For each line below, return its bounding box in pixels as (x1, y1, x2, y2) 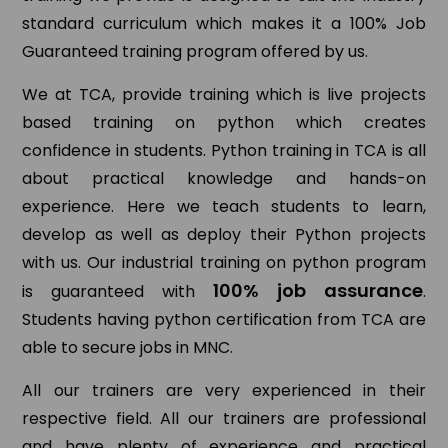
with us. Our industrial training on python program (22, 250, 426, 274)
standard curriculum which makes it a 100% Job (22, 11, 426, 35)
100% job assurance (212, 277, 423, 303)
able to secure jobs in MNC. (22, 335, 234, 359)
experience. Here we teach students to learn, (22, 194, 426, 218)
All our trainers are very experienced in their (22, 378, 426, 402)
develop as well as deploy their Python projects (22, 222, 426, 246)
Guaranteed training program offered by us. (22, 39, 369, 63)
